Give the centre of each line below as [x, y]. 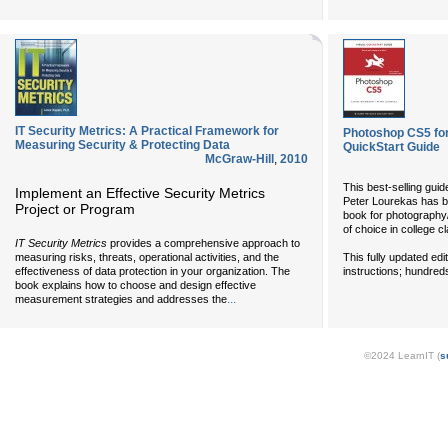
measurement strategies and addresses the [121, 299]
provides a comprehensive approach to [203, 243]
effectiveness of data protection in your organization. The [152, 271]
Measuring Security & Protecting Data [122, 145]
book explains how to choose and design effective [135, 285]
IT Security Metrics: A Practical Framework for [147, 131]
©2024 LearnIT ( [402, 355]
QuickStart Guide [391, 147]
